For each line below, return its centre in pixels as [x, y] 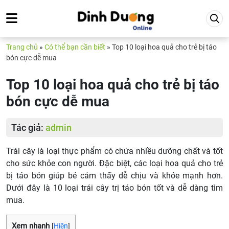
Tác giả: [28, 128]
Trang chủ [22, 47]
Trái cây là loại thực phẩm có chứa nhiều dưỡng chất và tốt [114, 151]
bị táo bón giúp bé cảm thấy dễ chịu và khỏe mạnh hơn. [114, 176]
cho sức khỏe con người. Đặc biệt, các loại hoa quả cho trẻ [114, 163]
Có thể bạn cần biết [75, 47]
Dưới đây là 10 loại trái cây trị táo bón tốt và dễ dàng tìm [114, 188]
